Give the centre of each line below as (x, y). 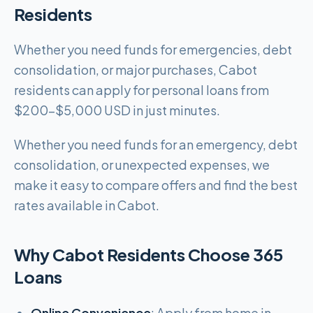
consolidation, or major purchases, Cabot (136, 70)
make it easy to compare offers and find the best (156, 185)
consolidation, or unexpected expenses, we (142, 165)
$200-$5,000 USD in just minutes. (117, 110)
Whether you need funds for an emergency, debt (156, 144)
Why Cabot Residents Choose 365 (149, 254)
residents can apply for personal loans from (141, 90)
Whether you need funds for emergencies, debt (153, 49)
